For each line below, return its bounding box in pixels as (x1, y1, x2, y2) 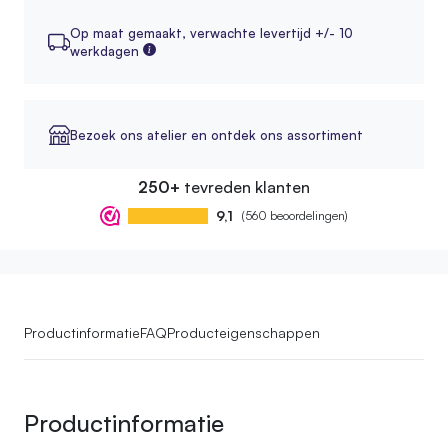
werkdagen (69, 42, 139, 59)
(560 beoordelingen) (241, 207, 348, 223)
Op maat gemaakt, (69, 24, 190, 41)
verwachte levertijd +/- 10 (189, 24, 353, 41)
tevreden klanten (180, 177, 310, 198)
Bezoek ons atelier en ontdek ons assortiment (69, 126, 363, 143)
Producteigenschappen (167, 324, 320, 342)
